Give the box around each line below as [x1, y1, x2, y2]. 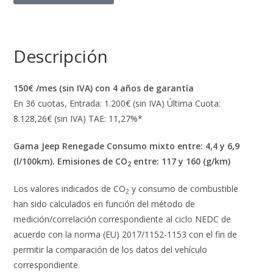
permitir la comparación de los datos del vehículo [13, 244, 208, 256]
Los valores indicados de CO [13, 183, 126, 195]
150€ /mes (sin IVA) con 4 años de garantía [13, 82, 194, 94]
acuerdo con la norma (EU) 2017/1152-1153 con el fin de [13, 229, 238, 241]
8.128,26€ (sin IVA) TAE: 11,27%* [13, 113, 143, 125]
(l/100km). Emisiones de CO [13, 155, 128, 168]
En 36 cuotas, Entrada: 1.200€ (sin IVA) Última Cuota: [13, 97, 221, 110]
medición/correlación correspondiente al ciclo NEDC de [13, 213, 232, 225]
